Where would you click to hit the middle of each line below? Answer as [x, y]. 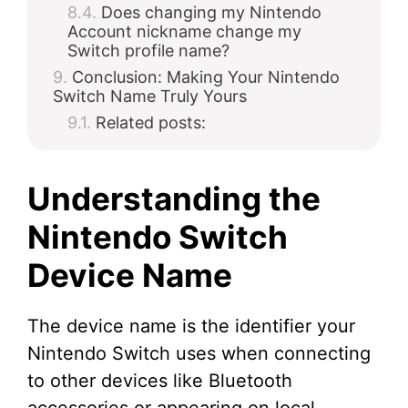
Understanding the [174, 199]
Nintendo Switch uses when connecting [199, 353]
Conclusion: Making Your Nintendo [206, 77]
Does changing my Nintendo [211, 12]
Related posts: [151, 122]
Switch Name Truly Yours [150, 96]
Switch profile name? [148, 51]
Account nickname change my [184, 31]
